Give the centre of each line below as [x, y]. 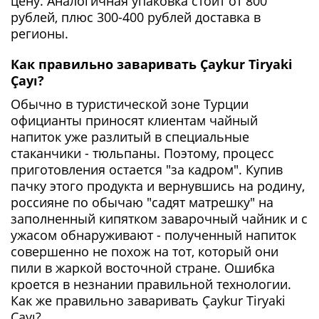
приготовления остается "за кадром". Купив [147, 169]
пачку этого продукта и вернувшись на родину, [158, 186]
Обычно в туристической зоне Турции [130, 104]
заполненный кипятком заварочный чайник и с [159, 219]
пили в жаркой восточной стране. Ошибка [143, 268]
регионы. [40, 33]
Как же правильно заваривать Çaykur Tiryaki [148, 300]
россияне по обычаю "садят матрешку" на [142, 202]
